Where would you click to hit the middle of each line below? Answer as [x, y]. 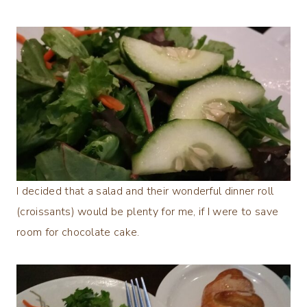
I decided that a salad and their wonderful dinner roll [145, 192]
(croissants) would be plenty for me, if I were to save [148, 212]
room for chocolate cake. [78, 233]
